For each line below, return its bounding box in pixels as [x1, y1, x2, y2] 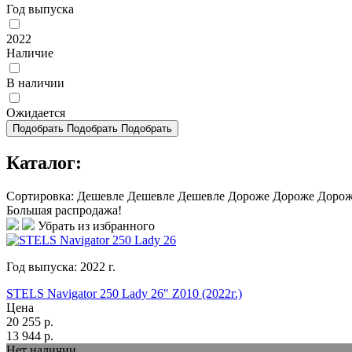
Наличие [6, 46, 53, 60]
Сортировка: [6, 189, 74, 203]
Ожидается [6, 106, 65, 120]
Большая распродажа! [6, 203, 122, 218]
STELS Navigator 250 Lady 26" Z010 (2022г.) [6, 287, 242, 301]
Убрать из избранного [38, 219, 155, 233]
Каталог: [6, 152, 82, 174]
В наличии [6, 76, 64, 90]
